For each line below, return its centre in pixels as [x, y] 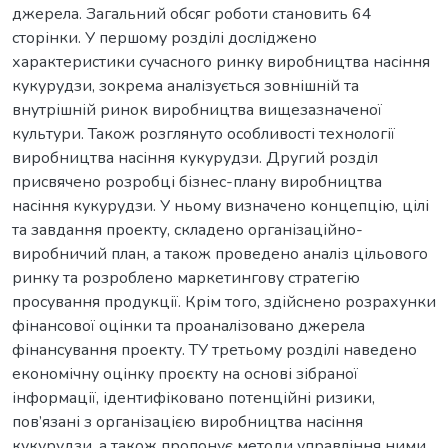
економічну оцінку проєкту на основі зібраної [185, 373]
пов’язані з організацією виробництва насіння [187, 421]
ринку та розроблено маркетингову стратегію [186, 277]
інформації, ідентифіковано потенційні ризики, [193, 397]
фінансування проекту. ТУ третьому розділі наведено [214, 349]
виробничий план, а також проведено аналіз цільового [220, 253]
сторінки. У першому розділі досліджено [164, 37]
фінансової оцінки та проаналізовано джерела [188, 325]
